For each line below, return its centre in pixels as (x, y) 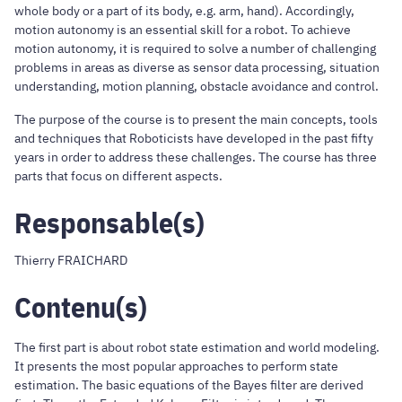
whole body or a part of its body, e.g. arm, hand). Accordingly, (184, 10)
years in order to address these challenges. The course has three (196, 157)
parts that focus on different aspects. (118, 175)
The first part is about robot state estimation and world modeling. (197, 348)
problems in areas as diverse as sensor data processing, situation (197, 67)
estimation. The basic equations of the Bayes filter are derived (189, 385)
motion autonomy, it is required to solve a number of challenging (195, 48)
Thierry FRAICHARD (71, 260)
